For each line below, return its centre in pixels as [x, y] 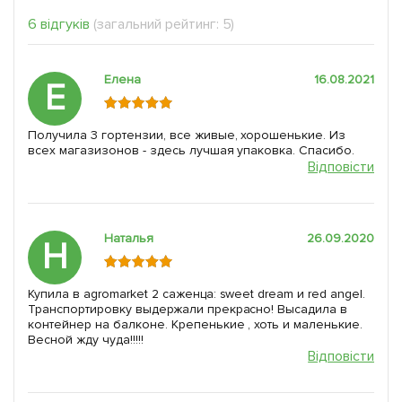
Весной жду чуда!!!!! [86, 339]
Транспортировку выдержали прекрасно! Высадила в [188, 309]
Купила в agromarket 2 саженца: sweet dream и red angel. [197, 293]
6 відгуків [59, 24]
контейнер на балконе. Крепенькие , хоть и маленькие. [196, 324]
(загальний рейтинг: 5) [164, 24]
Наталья [129, 238]
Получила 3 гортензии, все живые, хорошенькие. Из [187, 135]
